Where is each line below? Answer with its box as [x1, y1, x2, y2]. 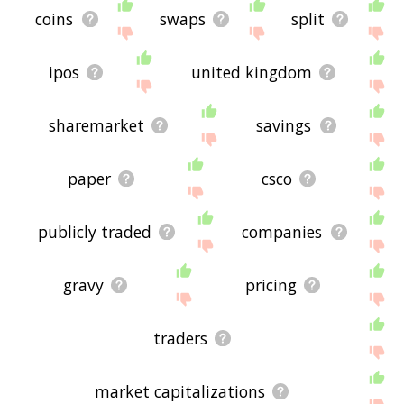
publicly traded [37, 220, 151, 243]
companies [242, 220, 323, 243]
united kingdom [190, 60, 312, 83]
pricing [245, 273, 298, 296]
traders [152, 326, 207, 349]
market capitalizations [95, 380, 266, 402]
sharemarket [48, 114, 144, 136]
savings [256, 114, 312, 136]
